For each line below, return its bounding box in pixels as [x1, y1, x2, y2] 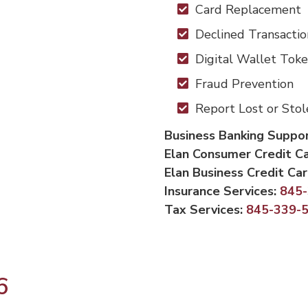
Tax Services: [164, 201, 243, 218]
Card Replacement [195, 1, 301, 18]
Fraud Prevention [195, 76, 294, 92]
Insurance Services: [164, 183, 280, 199]
